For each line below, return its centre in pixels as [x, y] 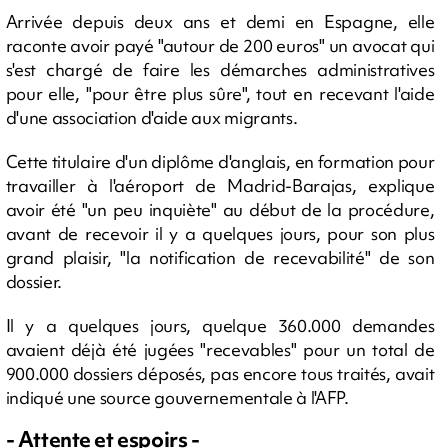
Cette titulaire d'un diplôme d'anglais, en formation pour [220, 161]
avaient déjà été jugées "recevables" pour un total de [220, 349]
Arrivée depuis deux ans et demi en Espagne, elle [220, 21]
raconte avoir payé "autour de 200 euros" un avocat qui [220, 45]
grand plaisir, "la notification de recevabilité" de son [220, 257]
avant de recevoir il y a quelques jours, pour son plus [220, 233]
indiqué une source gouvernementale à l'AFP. [177, 397]
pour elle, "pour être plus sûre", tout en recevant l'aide [220, 93]
